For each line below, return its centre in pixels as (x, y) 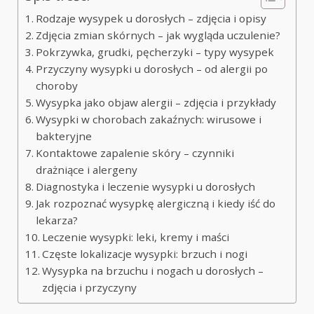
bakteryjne (64, 136)
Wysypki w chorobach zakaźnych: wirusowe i (149, 119)
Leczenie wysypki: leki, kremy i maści (136, 237)
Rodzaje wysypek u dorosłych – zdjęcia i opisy (151, 18)
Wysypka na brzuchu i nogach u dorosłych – (153, 271)
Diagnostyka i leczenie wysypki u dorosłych (146, 186)
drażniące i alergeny (87, 170)
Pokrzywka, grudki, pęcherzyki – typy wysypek (155, 52)
